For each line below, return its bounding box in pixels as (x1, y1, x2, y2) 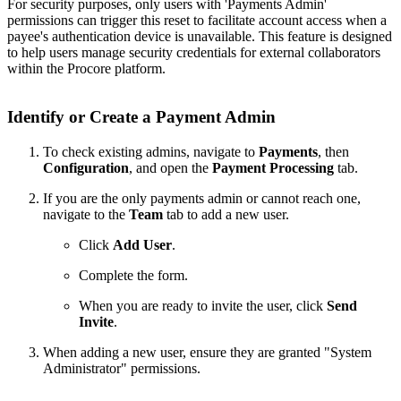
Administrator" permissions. (43, 361, 200, 377)
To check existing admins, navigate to (43, 144, 259, 160)
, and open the (129, 160, 212, 176)
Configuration (43, 160, 129, 176)
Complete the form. (79, 268, 188, 284)
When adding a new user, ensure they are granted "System (43, 345, 371, 361)
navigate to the (43, 207, 129, 223)
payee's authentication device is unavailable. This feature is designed (7, 28, 392, 44)
